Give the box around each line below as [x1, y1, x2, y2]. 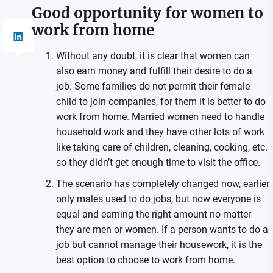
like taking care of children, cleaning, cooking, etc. [55, 141, 268, 153]
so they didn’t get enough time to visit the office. [55, 157, 260, 168]
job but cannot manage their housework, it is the [55, 239, 262, 250]
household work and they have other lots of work [55, 126, 264, 138]
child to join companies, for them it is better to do [55, 96, 266, 107]
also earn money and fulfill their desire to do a [55, 65, 252, 77]
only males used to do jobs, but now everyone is [55, 193, 261, 205]
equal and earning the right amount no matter [55, 208, 251, 220]
